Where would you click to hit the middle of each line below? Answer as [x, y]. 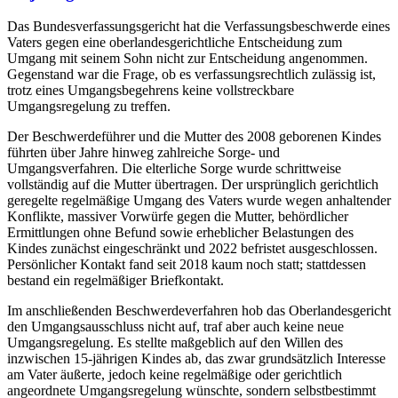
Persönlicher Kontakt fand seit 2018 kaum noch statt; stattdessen [187, 265]
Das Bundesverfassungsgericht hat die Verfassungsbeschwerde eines [199, 27]
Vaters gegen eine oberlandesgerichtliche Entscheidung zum [175, 43]
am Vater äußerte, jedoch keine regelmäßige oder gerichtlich [175, 375]
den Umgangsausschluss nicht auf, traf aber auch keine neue [175, 327]
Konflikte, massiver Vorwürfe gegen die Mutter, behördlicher [178, 217]
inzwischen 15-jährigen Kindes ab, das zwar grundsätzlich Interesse [196, 359]
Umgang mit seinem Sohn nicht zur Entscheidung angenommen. [187, 59]
